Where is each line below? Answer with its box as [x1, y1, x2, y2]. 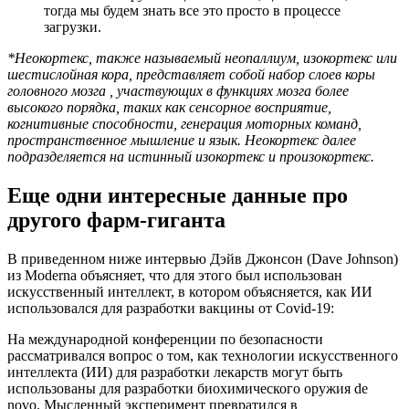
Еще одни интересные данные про [7, 183, 348, 207]
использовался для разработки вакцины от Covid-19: [7, 299, 334, 316]
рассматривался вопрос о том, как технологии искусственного [7, 347, 398, 363]
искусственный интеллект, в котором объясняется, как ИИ [7, 283, 372, 299]
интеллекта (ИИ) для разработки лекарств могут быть [7, 363, 342, 380]
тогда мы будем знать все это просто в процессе [44, 3, 341, 19]
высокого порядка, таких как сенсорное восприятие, [7, 100, 331, 116]
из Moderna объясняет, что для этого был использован [7, 267, 342, 283]
